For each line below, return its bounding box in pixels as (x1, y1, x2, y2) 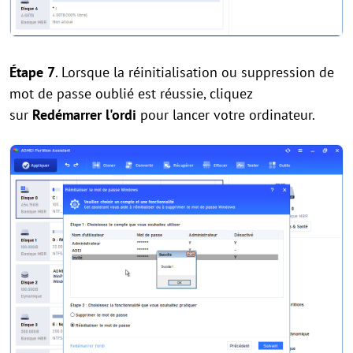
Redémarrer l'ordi (32, 106, 140, 124)
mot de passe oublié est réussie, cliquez (9, 84, 252, 103)
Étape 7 (9, 63, 55, 82)
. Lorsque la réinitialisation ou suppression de (55, 63, 334, 82)
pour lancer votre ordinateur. (140, 106, 315, 124)
